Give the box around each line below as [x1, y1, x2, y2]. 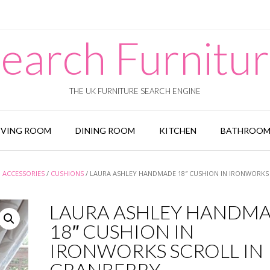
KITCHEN [159, 125, 196, 136]
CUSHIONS [51, 169, 84, 178]
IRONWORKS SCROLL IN [49, 239, 263, 262]
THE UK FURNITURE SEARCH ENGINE [69, 86, 201, 96]
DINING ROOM [75, 125, 135, 136]
